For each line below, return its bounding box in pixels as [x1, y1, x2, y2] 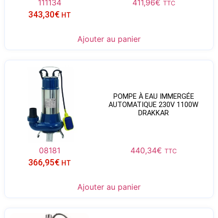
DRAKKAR [138, 109, 169, 118]
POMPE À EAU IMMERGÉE [113, 92, 194, 101]
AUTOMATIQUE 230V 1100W [109, 101, 199, 109]
